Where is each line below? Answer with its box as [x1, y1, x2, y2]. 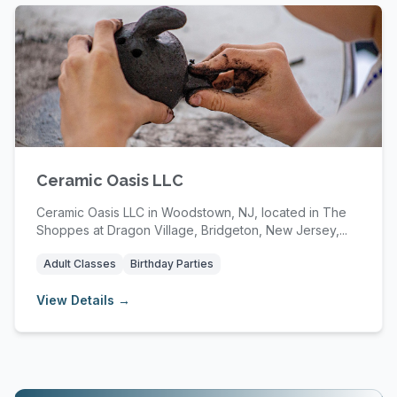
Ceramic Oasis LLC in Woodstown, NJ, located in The [36, 205, 346, 220]
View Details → [36, 292, 130, 307]
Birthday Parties [130, 257, 214, 270]
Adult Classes [43, 257, 116, 270]
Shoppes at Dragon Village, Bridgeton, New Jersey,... [36, 222, 347, 237]
